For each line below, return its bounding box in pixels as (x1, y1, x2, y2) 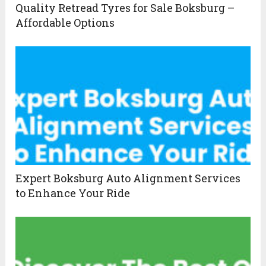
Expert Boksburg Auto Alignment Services (15, 171, 241, 186)
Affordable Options (15, 15, 115, 30)
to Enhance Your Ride (15, 186, 131, 201)
